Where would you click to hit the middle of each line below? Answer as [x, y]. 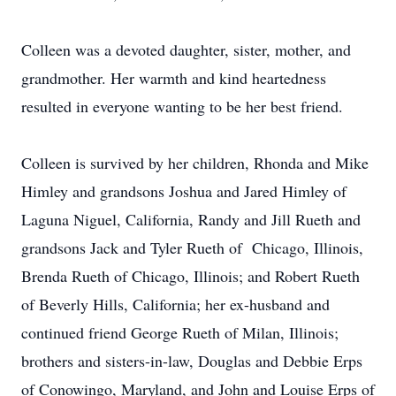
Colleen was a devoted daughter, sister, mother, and [186, 49]
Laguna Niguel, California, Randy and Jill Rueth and [191, 219]
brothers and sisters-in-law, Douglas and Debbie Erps [192, 361]
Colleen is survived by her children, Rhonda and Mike [195, 163]
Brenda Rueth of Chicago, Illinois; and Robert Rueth [190, 276]
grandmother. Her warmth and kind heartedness [174, 78]
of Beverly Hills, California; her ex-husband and [175, 304]
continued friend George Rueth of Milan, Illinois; [180, 332]
